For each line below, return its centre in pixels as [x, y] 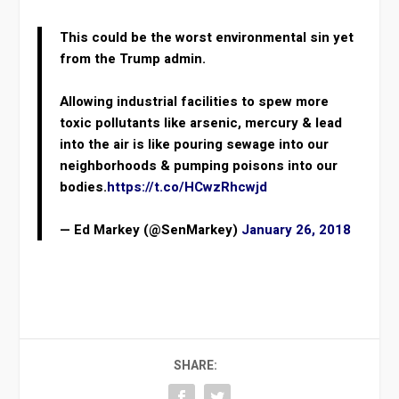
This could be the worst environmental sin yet [207, 38]
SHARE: [195, 366]
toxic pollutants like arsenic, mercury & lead [201, 123]
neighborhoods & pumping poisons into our [199, 166]
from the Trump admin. [133, 59]
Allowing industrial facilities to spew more [195, 102]
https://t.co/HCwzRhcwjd [187, 187]
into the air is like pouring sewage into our [195, 145]
